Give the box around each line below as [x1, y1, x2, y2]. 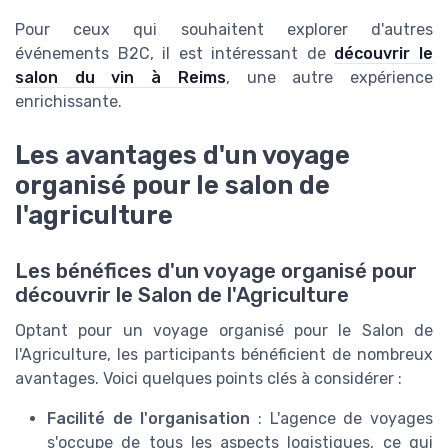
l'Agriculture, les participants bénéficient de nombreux [15, 345, 433, 365]
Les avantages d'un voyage [15, 140, 350, 171]
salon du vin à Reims [15, 68, 226, 88]
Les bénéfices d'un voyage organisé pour [15, 259, 417, 284]
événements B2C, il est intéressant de [15, 44, 335, 64]
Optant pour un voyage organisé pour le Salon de [15, 321, 433, 341]
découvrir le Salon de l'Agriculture [15, 283, 349, 308]
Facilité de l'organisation [47, 409, 251, 429]
